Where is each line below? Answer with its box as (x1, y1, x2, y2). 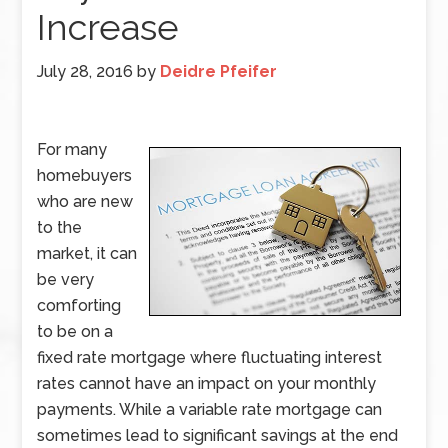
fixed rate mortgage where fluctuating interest (37, 348, 383, 367)
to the (37, 218, 83, 237)
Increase (37, 6, 180, 48)
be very (37, 270, 95, 289)
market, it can (37, 244, 138, 263)
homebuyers (37, 166, 133, 185)
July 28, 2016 (37, 62, 134, 81)
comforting (37, 296, 122, 315)
